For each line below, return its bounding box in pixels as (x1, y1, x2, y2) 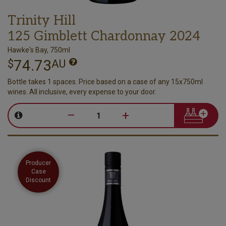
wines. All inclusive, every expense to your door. (8, 87, 156, 96)
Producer (26, 159, 51, 166)
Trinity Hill (8, 12, 76, 29)
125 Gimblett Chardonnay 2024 (8, 28, 200, 44)
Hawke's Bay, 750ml (8, 45, 70, 54)
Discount (26, 177, 51, 184)
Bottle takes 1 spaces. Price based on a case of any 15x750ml (8, 77, 203, 86)
